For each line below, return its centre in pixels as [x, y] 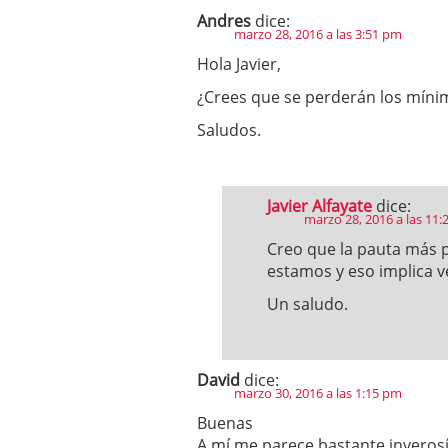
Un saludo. [307, 304]
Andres [224, 21]
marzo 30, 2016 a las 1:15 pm [318, 393]
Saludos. [229, 130]
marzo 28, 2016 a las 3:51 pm [318, 34]
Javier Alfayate [319, 206]
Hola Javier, [239, 64]
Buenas [225, 423]
